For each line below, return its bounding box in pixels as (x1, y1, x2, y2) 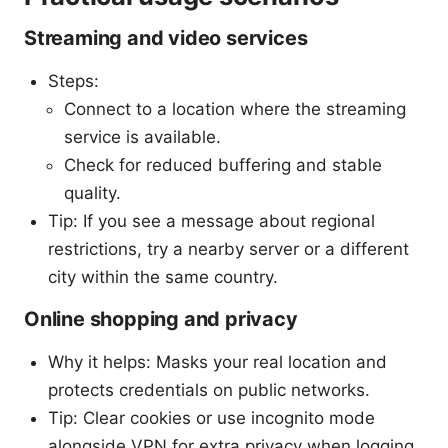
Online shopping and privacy (24, 307, 298, 332)
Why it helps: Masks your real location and (48, 352, 387, 373)
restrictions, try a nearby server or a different (48, 239, 409, 260)
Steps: (48, 71, 99, 92)
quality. (64, 183, 121, 204)
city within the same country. (48, 267, 278, 288)
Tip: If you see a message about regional (48, 211, 375, 232)
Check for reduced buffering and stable (64, 155, 382, 176)
